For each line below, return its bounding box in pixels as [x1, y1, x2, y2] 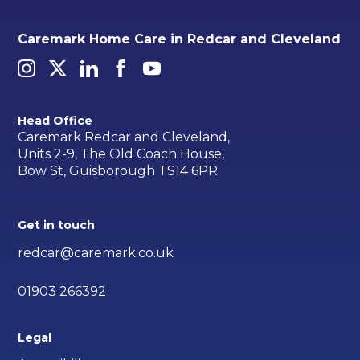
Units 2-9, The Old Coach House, [18, 146, 225, 162]
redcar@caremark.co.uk [18, 245, 174, 261]
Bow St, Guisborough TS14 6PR [18, 163, 219, 179]
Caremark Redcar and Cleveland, [18, 129, 231, 145]
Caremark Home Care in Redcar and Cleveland [18, 31, 342, 47]
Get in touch [18, 218, 96, 233]
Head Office [18, 112, 93, 128]
